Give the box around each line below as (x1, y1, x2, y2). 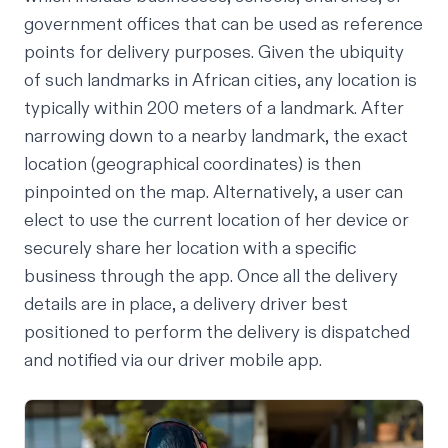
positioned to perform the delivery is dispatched (24, 321, 410, 345)
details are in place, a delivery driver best (24, 293, 348, 317)
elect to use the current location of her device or (24, 209, 409, 233)
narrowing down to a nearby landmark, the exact (24, 125, 408, 149)
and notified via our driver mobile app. (24, 349, 322, 373)
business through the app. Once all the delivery (24, 265, 398, 289)
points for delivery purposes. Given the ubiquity (24, 41, 404, 65)
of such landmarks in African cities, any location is (24, 69, 417, 93)
